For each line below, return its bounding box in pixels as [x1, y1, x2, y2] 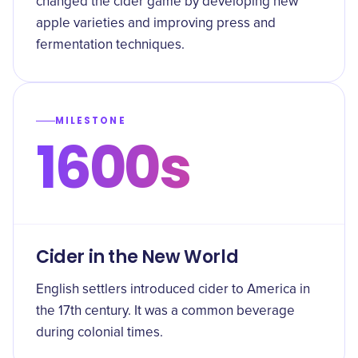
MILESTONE [55, 114, 126, 127]
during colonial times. [36, 326, 163, 340]
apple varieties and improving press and [36, 17, 276, 30]
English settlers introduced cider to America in [36, 283, 310, 296]
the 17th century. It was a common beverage [36, 304, 295, 318]
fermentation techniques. [36, 38, 185, 52]
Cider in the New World [36, 245, 239, 269]
